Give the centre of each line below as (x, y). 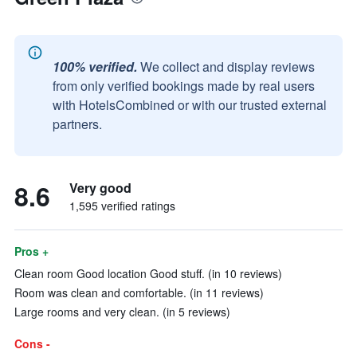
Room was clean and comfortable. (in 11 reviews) (139, 292)
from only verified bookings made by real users (184, 86)
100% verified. (95, 67)
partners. (77, 124)
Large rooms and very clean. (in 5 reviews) (122, 312)
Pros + (31, 251)
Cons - (32, 343)
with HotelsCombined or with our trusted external (190, 105)
